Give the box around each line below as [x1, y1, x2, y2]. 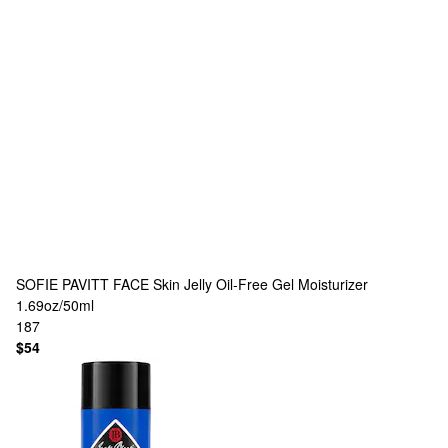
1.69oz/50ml [16, 295, 94, 315]
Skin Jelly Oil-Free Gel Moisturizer [153, 274, 368, 294]
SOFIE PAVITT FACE [16, 274, 149, 294]
